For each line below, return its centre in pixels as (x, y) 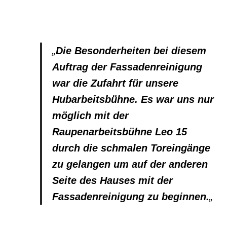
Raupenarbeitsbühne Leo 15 (120, 131)
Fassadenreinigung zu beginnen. (131, 196)
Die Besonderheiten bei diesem (131, 50)
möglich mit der (91, 115)
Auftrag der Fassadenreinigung (127, 67)
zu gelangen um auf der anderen (130, 164)
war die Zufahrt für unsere (116, 83)
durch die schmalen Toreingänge (131, 148)
